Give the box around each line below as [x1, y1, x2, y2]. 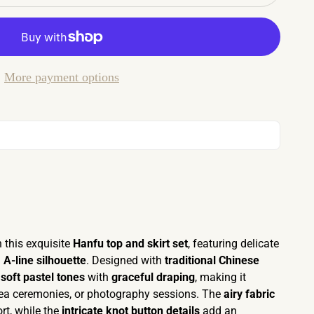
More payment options [4, 70, 119, 84]
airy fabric [224, 287, 275, 301]
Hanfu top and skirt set [73, 237, 188, 250]
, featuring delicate [188, 237, 279, 250]
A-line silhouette [4, 254, 86, 267]
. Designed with [86, 254, 165, 267]
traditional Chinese [165, 254, 259, 267]
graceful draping [111, 271, 195, 284]
